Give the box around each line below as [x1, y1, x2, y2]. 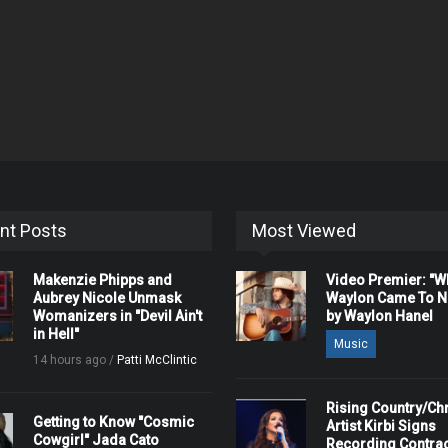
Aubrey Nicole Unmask [33, 290, 182, 306]
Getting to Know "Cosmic [33, 414, 195, 430]
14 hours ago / [33, 353, 118, 367]
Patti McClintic [117, 353, 198, 367]
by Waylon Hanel [325, 308, 433, 324]
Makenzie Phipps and [33, 272, 173, 288]
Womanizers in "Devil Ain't [33, 308, 203, 324]
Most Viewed [251, 220, 356, 241]
